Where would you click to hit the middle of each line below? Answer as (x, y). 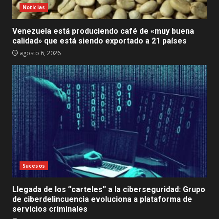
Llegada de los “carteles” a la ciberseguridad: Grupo (109, 189)
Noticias (34, 7)
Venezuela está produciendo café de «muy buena (103, 31)
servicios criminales (50, 209)
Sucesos (34, 165)
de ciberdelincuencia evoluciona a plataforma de (102, 199)
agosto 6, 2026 (39, 53)
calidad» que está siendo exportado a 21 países (99, 41)
